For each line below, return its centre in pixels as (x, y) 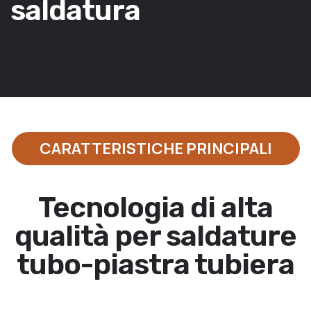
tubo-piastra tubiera (155, 264)
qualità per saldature (155, 236)
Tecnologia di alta (155, 208)
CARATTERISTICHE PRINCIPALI (155, 149)
